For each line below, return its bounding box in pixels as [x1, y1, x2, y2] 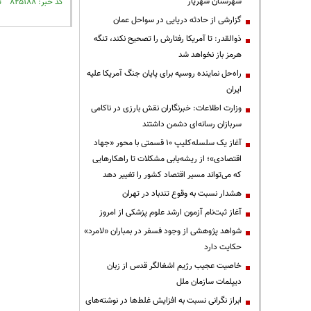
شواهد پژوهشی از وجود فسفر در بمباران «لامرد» [84, 225, 242, 237]
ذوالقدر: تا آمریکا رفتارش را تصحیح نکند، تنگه [94, 33, 242, 45]
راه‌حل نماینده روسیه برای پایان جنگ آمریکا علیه [87, 67, 242, 80]
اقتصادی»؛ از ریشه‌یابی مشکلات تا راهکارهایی [92, 153, 242, 165]
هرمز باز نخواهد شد [178, 49, 242, 61]
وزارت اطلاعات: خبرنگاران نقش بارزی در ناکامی [91, 102, 242, 115]
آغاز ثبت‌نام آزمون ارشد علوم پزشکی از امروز [99, 206, 242, 219]
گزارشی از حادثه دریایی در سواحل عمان [113, 14, 242, 26]
